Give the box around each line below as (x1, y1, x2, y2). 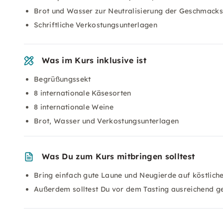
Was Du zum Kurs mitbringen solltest (42, 151, 195, 161)
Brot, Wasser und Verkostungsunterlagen (34, 116, 179, 125)
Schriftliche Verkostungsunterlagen (34, 20, 157, 29)
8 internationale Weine (34, 103, 114, 111)
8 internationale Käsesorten (34, 89, 131, 98)
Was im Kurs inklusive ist (42, 55, 146, 65)
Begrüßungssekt (34, 75, 91, 84)
